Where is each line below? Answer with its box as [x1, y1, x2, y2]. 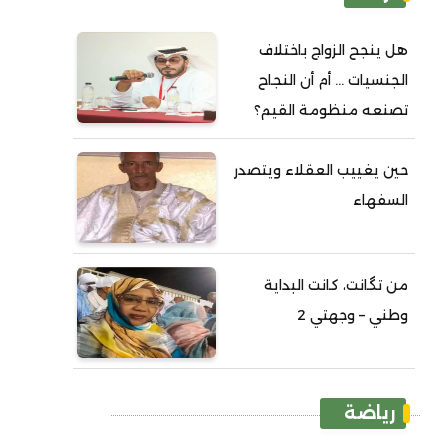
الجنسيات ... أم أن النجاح [258, 71, 409, 89]
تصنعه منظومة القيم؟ [254, 101, 409, 119]
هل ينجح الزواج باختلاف [259, 41, 409, 59]
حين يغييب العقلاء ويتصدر [234, 161, 409, 179]
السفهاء [353, 191, 409, 209]
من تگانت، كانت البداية [264, 276, 409, 294]
